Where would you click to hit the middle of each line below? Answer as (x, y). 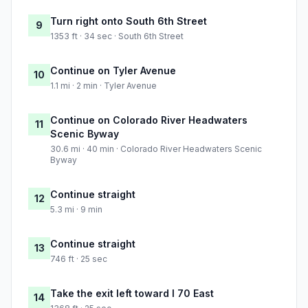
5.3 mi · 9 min (76, 210)
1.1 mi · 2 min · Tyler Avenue (103, 86)
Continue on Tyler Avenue (113, 71)
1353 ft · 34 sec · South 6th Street (117, 36)
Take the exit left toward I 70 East (132, 294)
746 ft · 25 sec (79, 259)
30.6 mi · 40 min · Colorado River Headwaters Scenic (156, 149)
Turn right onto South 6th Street (129, 21)
